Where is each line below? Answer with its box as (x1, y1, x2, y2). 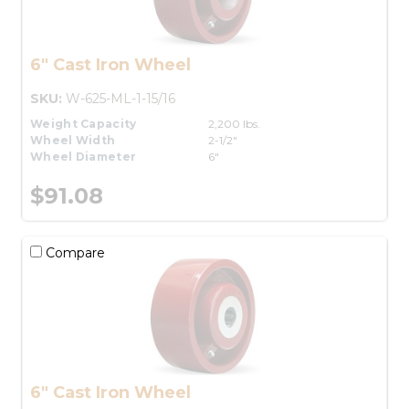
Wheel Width (30, 132, 116, 147)
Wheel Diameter (30, 149, 137, 163)
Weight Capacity (30, 116, 137, 131)
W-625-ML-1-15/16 (66, 89, 175, 107)
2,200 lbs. (208, 116, 260, 131)
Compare (42, 244, 105, 261)
